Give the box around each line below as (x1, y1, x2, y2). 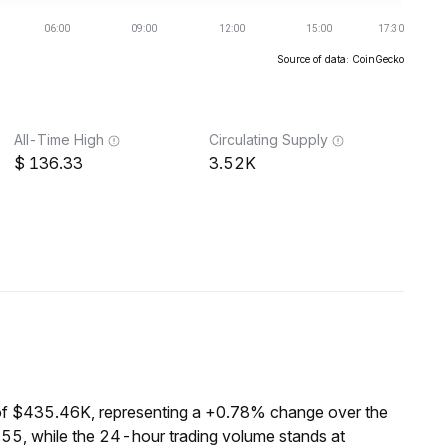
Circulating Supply (209, 131, 328, 148)
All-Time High (14, 131, 104, 148)
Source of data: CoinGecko (277, 53, 404, 65)
